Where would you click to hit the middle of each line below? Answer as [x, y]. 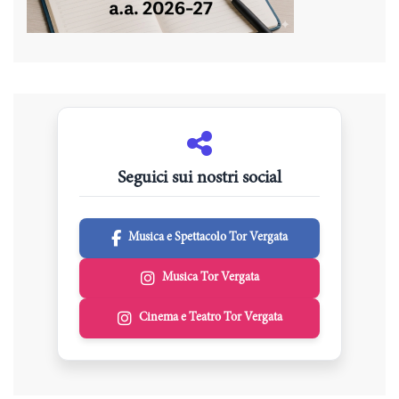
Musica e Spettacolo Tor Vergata [208, 238]
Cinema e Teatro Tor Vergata [210, 318]
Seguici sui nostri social [199, 179]
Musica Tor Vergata [210, 278]
